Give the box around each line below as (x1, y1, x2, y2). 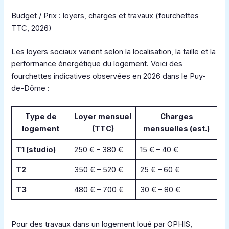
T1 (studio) (15, 145, 56, 155)
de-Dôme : (11, 83, 50, 93)
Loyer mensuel (74, 112, 132, 122)
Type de (25, 112, 57, 122)
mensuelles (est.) (143, 124, 210, 134)
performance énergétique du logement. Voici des (11, 59, 183, 68)
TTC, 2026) (11, 23, 52, 33)
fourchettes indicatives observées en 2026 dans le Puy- (11, 71, 207, 81)
